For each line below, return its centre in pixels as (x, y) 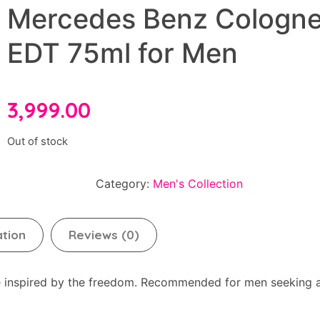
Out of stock (38, 141)
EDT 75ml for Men (123, 53)
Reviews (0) (104, 234)
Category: (125, 183)
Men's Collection (198, 183)
